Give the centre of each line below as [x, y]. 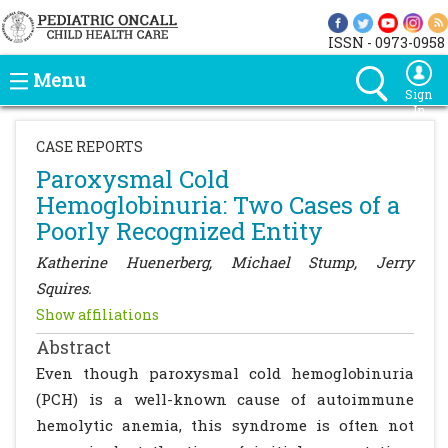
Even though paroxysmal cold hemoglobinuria [225, 373]
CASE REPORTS [89, 146]
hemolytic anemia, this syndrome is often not [225, 425]
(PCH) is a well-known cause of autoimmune [225, 399]
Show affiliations [97, 314]
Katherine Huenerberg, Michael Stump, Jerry [225, 262]
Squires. [64, 288]
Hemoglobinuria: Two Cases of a [218, 205]
